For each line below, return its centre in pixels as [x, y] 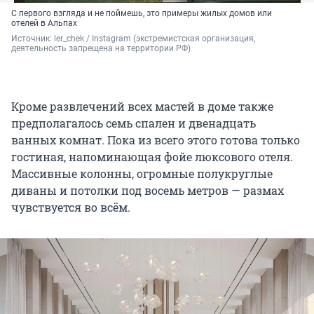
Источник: [33, 39]
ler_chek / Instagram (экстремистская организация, [155, 39]
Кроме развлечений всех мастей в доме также [142, 107]
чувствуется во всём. [71, 207]
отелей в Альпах [44, 23]
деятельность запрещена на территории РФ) [101, 49]
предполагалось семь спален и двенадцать [134, 123]
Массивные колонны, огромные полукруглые [142, 174]
